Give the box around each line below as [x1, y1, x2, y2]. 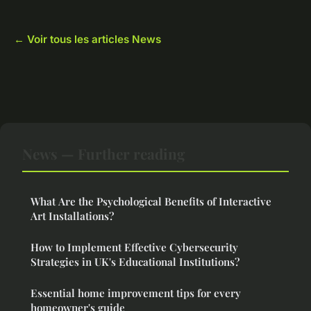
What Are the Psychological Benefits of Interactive [31, 194, 271, 209]
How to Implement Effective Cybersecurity [31, 240, 238, 255]
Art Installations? [31, 209, 114, 224]
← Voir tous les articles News [14, 33, 161, 47]
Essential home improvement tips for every [31, 286, 241, 301]
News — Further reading [22, 144, 185, 164]
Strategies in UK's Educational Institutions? [31, 255, 239, 269]
